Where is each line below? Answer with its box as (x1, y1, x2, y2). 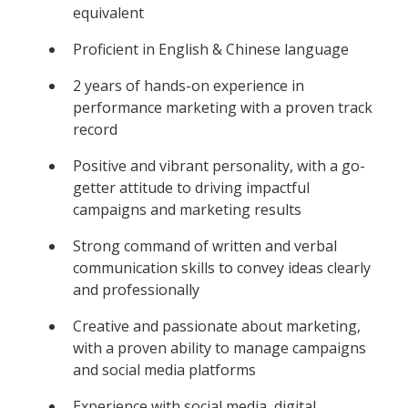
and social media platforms (73, 359, 256, 380)
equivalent (73, 2, 144, 23)
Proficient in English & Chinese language (73, 38, 349, 59)
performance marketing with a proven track (73, 97, 372, 117)
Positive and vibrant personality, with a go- (73, 155, 365, 176)
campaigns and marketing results (73, 199, 301, 219)
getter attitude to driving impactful (73, 177, 310, 198)
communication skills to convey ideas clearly (73, 257, 371, 278)
